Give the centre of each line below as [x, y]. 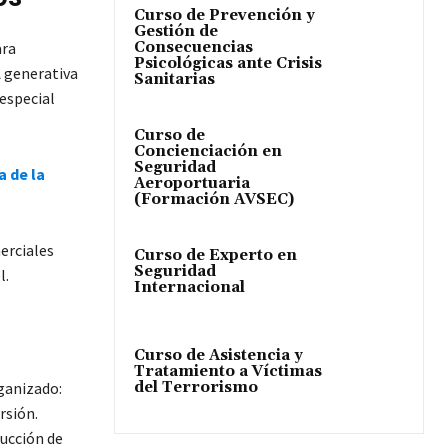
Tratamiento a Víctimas [228, 371]
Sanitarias [174, 79]
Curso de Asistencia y [218, 355]
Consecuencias [193, 47]
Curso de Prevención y [224, 15]
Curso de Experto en [215, 255]
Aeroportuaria [192, 183]
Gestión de [176, 31]
